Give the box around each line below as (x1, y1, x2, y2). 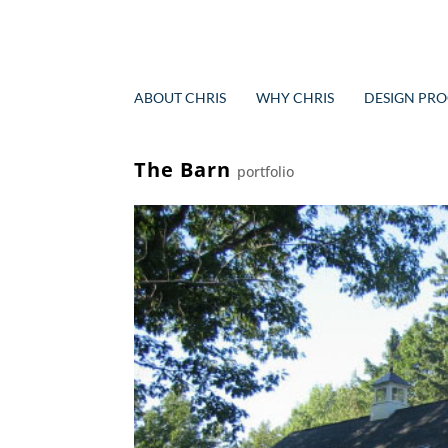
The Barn (134, 156, 232, 183)
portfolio (237, 162, 295, 181)
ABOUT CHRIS (134, 89, 227, 107)
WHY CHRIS (256, 89, 335, 107)
